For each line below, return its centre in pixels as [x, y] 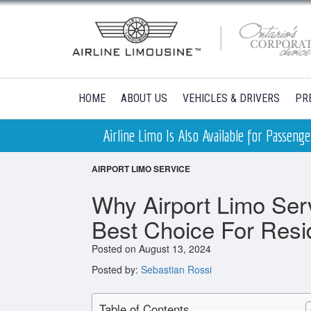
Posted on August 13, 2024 [151, 249]
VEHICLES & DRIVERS [231, 98]
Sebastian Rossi [176, 269]
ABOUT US [144, 98]
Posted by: [116, 269]
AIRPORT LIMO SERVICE [141, 169]
